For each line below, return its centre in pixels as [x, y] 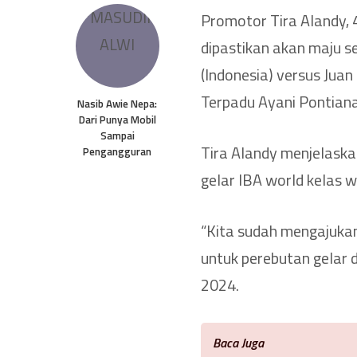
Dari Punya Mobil [117, 119]
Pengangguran [117, 151]
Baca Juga [238, 342]
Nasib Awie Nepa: [117, 103]
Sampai [117, 135]
